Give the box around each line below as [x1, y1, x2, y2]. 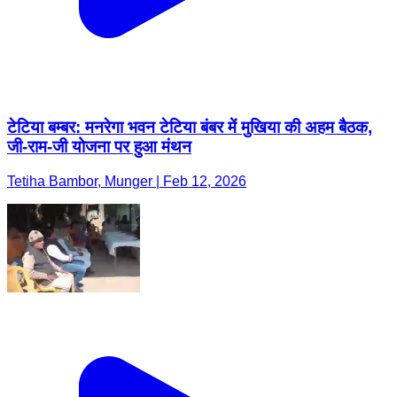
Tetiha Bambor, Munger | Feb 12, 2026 [7, 174, 246, 190]
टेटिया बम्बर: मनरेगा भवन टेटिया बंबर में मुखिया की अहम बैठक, [7, 118, 372, 137]
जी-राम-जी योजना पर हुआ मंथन [7, 137, 191, 157]
